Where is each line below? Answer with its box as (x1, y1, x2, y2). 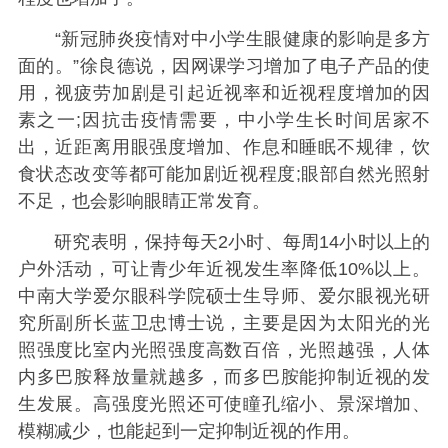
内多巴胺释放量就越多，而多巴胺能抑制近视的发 (17, 367, 431, 388)
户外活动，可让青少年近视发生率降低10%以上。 (17, 259, 431, 280)
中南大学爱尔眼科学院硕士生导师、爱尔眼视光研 (17, 286, 431, 307)
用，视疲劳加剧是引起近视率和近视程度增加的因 (17, 82, 431, 103)
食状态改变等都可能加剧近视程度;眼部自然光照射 (17, 163, 431, 184)
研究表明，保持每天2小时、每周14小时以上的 (17, 232, 431, 253)
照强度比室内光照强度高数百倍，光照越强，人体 (17, 340, 431, 361)
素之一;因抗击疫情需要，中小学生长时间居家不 (17, 109, 431, 130)
